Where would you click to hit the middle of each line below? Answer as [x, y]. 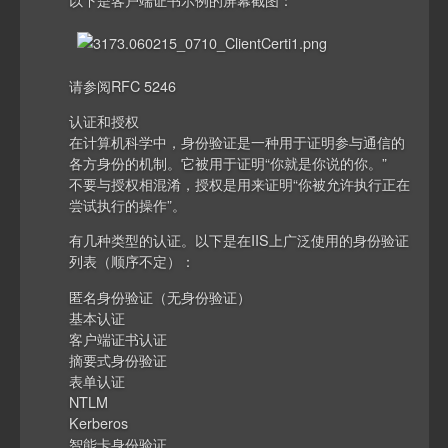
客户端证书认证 [118, 338]
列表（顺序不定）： [132, 261]
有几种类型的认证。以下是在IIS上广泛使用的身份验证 [239, 240]
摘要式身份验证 [118, 359]
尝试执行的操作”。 [128, 204]
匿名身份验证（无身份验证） [160, 296]
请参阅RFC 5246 [123, 85]
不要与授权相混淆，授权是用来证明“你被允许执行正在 [240, 183]
